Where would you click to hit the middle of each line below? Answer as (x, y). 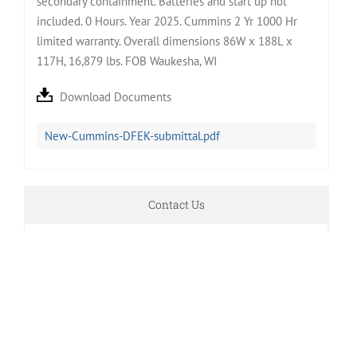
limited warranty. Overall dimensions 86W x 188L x (164, 41)
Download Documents (115, 96)
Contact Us (176, 204)
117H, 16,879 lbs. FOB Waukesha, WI (126, 61)
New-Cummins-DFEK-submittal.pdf (132, 135)
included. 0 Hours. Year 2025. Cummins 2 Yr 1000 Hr (167, 21)
